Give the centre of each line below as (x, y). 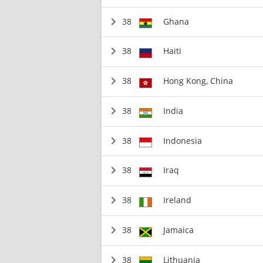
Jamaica (178, 230)
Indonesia (182, 140)
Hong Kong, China (198, 81)
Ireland (177, 200)
